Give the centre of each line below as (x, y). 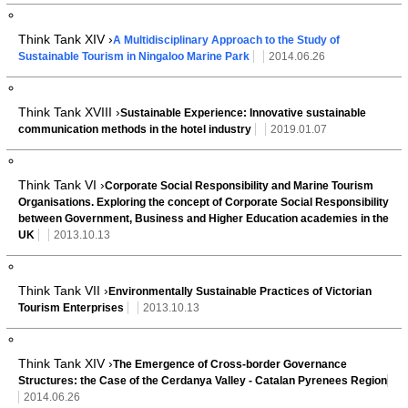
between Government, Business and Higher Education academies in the (204, 218)
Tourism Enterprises (71, 307)
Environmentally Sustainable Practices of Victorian (240, 291)
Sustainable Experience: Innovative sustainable (243, 112)
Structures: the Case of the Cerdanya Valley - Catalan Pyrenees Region (203, 380)
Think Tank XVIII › (69, 112)
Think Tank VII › (63, 290)
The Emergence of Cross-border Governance (230, 364)
